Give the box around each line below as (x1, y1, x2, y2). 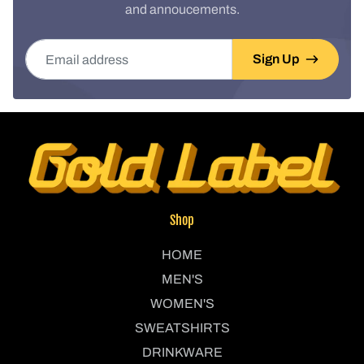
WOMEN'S (149, 296, 214, 310)
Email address (24, 41, 107, 55)
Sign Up (253, 52, 299, 67)
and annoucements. (124, 2, 240, 17)
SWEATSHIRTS (134, 320, 230, 335)
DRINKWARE (141, 344, 223, 359)
